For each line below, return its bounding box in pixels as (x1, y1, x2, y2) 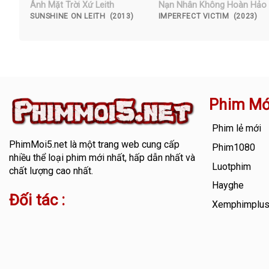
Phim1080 (212, 142, 256, 154)
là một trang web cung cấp (67, 139, 180, 151)
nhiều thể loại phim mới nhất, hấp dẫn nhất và (8, 152, 195, 164)
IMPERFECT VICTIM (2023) (158, 11, 258, 20)
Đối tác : (8, 191, 65, 210)
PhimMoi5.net (8, 139, 67, 151)
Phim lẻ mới (212, 122, 262, 134)
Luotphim (212, 160, 252, 172)
